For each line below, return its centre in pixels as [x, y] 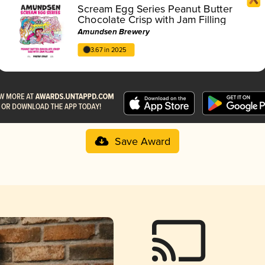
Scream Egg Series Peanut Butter [155, 9]
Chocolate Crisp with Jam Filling [152, 20]
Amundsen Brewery [114, 32]
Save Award [142, 142]
